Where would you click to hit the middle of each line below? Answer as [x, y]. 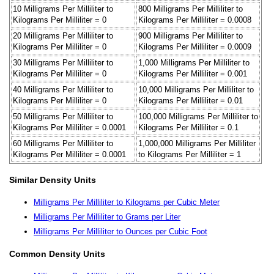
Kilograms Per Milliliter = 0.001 [193, 73]
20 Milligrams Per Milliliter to [63, 35]
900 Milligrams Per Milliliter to [191, 35]
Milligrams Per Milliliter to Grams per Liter [107, 217]
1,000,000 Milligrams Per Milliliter [197, 143]
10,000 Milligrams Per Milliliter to [196, 89]
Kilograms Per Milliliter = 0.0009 [195, 46]
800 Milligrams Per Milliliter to [191, 9]
